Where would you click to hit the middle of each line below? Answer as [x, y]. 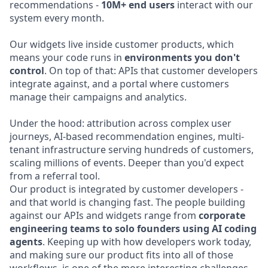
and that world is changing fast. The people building [127, 202]
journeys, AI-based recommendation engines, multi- [127, 136]
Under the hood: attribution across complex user [121, 123]
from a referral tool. [55, 176]
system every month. [57, 18]
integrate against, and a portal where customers [119, 84]
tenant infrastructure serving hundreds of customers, [132, 150]
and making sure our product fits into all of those [121, 255]
